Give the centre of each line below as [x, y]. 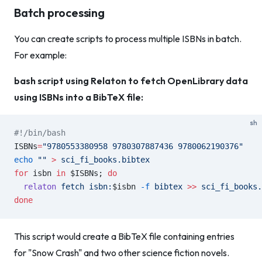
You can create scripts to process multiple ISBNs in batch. [128, 39]
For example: [40, 55]
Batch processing [59, 13]
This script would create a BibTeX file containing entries [124, 236]
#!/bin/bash [40, 133]
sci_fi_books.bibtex [103, 160]
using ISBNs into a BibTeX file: [79, 97]
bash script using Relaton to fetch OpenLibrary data [131, 81]
